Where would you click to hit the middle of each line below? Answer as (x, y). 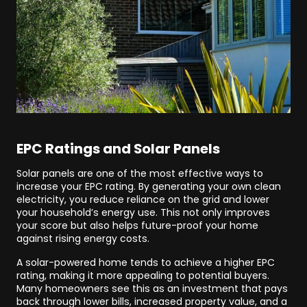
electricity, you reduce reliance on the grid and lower (143, 199)
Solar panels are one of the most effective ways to (140, 173)
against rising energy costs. (83, 238)
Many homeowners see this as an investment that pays (152, 288)
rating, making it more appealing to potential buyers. (143, 275)
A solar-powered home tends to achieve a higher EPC (146, 262)
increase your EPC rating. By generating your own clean (149, 186)
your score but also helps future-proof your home (137, 225)
